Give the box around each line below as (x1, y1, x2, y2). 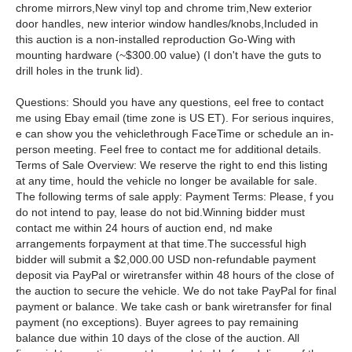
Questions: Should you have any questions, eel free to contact (16, 96, 324, 108)
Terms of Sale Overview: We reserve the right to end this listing (16, 159, 328, 171)
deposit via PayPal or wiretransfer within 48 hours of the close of (16, 269, 334, 281)
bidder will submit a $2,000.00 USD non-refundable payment (16, 253, 316, 266)
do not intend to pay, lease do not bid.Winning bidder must (16, 206, 305, 218)
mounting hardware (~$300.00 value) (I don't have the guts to (16, 49, 321, 61)
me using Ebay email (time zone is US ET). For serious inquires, (16, 112, 334, 124)
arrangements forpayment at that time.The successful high (16, 237, 306, 250)
